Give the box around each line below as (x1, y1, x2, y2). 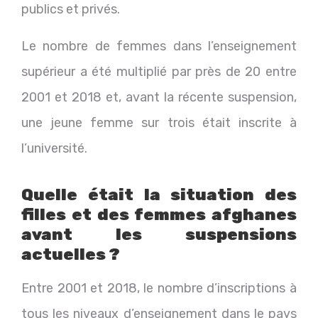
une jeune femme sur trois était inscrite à (21, 114, 297, 131)
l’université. (21, 140, 87, 156)
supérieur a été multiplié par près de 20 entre (21, 63, 297, 79)
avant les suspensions (21, 224, 297, 244)
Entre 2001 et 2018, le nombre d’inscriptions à (21, 280, 297, 296)
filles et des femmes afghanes (21, 204, 297, 224)
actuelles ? (21, 243, 120, 264)
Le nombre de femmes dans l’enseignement (21, 38, 297, 54)
